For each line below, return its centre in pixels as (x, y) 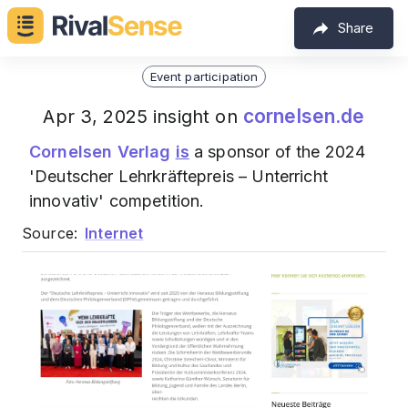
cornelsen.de (304, 116)
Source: (50, 233)
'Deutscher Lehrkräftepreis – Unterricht (178, 176)
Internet (114, 233)
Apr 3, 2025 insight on (143, 117)
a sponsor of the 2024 (277, 152)
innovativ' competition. (117, 201)
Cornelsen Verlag (100, 152)
